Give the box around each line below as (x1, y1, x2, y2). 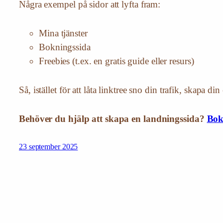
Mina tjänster (39, 28, 88, 39)
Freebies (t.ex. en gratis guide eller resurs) (39, 56, 194, 67)
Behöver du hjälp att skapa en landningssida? (19, 113, 207, 124)
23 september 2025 (19, 142, 78, 151)
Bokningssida (39, 42, 91, 53)
